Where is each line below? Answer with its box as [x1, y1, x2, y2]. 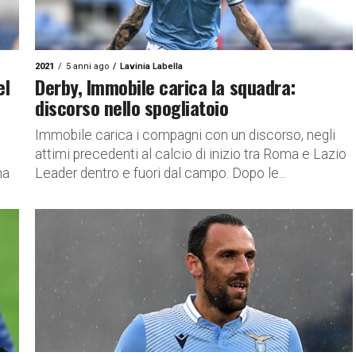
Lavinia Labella [120, 61, 183, 72]
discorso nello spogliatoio [35, 93, 229, 122]
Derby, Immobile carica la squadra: [35, 72, 296, 101]
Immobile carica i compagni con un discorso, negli [35, 127, 335, 143]
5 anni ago [66, 61, 109, 72]
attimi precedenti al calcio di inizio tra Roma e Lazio [35, 146, 346, 162]
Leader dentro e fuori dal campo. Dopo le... [35, 165, 286, 181]
